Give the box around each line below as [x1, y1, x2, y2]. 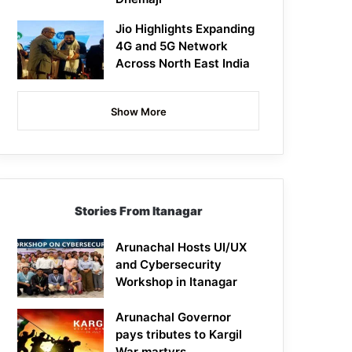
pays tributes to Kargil [115, 327, 243, 343]
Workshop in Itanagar [115, 274, 238, 290]
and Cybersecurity [115, 257, 222, 273]
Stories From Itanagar [74, 203, 203, 219]
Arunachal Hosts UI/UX [115, 240, 247, 255]
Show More [110, 105, 167, 119]
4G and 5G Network [115, 38, 229, 54]
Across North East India [115, 56, 251, 71]
